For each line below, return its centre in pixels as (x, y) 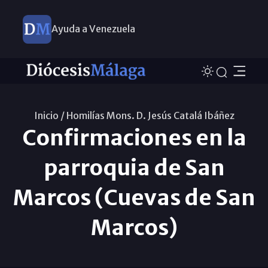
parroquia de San (134, 167)
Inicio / (49, 115)
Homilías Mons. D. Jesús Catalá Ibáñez (150, 115)
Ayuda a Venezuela (93, 29)
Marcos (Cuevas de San (134, 197)
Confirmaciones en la (134, 138)
